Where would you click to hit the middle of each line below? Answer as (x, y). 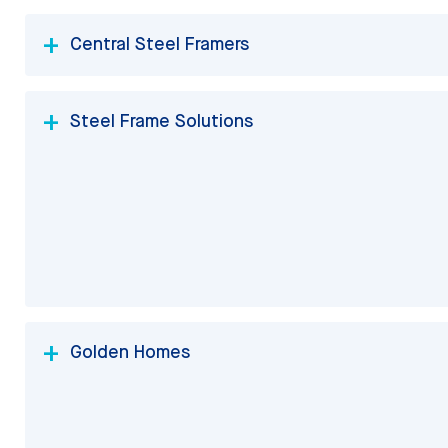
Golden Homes (129, 351)
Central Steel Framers (159, 43)
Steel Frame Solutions (161, 120)
